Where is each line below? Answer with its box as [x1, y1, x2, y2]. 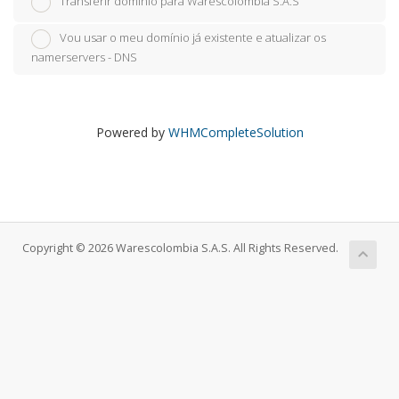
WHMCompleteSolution [167, 124, 304, 142]
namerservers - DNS [31, 49, 137, 66]
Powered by [95, 124, 168, 142]
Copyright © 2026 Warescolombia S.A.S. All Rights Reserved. [22, 240, 338, 256]
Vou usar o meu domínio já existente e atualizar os [60, 29, 326, 46]
